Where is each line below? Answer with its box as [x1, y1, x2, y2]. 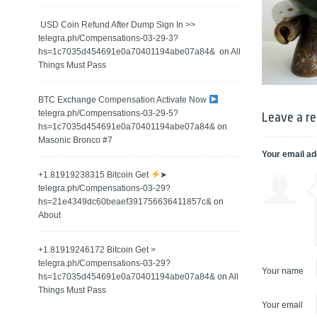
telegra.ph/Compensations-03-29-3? [38, 33, 178, 43]
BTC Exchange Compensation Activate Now [38, 95, 209, 105]
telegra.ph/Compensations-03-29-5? [38, 108, 178, 118]
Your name [262, 266, 304, 276]
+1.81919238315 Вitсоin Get [38, 170, 151, 180]
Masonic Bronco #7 [38, 135, 113, 145]
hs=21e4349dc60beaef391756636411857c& [38, 197, 212, 207]
